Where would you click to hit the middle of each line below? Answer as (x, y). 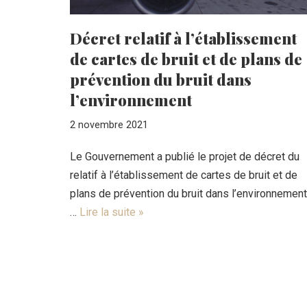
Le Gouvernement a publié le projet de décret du (185, 156)
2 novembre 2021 (109, 125)
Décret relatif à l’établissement (183, 38)
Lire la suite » (112, 212)
